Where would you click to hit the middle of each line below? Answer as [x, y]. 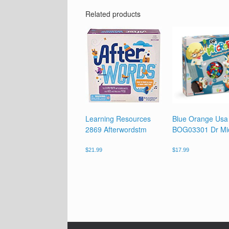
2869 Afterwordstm [116, 129]
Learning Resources [118, 118]
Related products [113, 14]
